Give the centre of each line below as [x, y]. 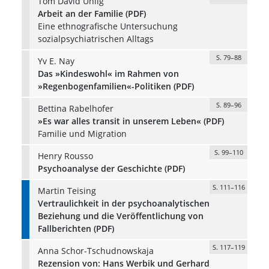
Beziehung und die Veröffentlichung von [120, 216]
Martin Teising [67, 190]
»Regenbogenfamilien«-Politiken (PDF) [116, 86]
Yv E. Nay [56, 61]
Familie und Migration [82, 133]
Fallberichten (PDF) [76, 228]
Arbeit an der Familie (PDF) [92, 13]
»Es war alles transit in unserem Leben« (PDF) [131, 121]
